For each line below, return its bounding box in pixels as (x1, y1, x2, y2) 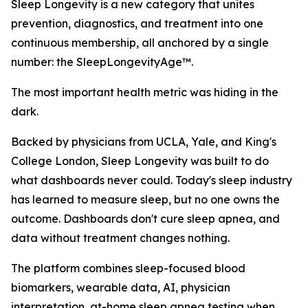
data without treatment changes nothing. (11, 231, 230, 245)
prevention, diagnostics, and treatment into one (11, 16, 263, 31)
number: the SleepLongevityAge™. (11, 55, 193, 69)
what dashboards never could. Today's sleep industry (11, 173, 292, 188)
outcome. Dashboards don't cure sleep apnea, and (11, 212, 280, 226)
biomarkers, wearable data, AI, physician (11, 280, 230, 295)
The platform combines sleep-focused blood (11, 261, 245, 276)
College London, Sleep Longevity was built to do (11, 154, 269, 168)
